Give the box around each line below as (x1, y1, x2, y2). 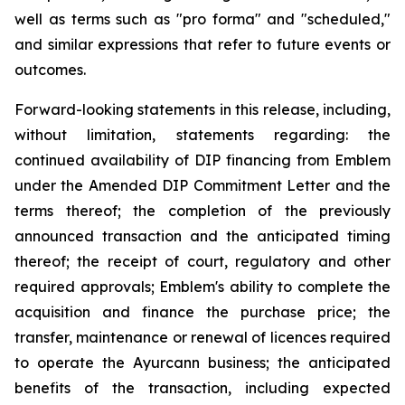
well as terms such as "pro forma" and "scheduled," (14, 10, 391, 28)
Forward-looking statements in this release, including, (14, 100, 391, 118)
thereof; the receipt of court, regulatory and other (14, 252, 391, 270)
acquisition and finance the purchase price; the (14, 303, 391, 321)
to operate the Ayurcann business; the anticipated (14, 353, 391, 372)
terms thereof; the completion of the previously (14, 202, 391, 220)
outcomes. (14, 61, 86, 79)
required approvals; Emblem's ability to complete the (14, 278, 391, 296)
